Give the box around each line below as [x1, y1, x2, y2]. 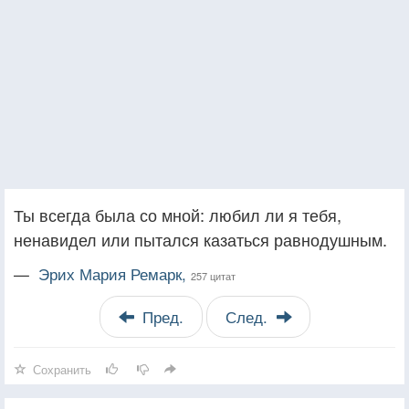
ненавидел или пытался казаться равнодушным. [14, 226, 387, 251]
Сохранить [33, 360, 91, 378]
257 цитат [191, 267, 236, 283]
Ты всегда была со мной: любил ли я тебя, [14, 202, 341, 226]
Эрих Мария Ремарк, [38, 262, 191, 285]
